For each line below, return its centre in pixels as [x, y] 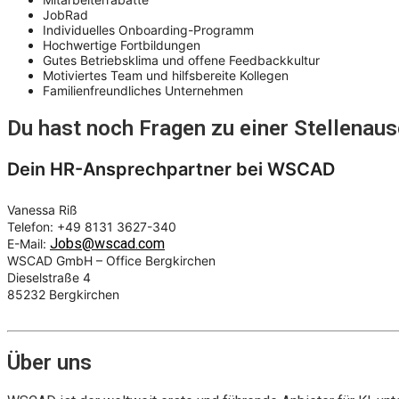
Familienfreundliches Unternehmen [143, 91]
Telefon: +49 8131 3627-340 [92, 226]
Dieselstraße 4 [49, 277]
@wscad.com [123, 243]
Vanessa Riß [42, 209]
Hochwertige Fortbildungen [122, 45]
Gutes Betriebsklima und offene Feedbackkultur [181, 61]
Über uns [49, 362]
